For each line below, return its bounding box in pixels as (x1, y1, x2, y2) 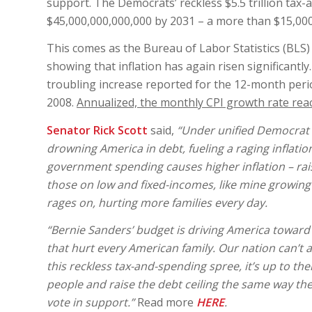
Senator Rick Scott (47, 122, 148, 138)
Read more (134, 295, 196, 311)
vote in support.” (47, 295, 134, 311)
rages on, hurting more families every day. (47, 194, 267, 210)
